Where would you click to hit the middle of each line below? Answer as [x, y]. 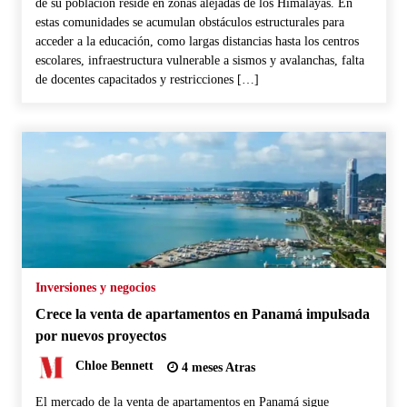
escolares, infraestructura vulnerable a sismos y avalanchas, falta [199, 60]
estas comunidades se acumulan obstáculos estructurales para [189, 22]
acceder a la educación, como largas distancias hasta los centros [197, 41]
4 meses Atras [216, 367]
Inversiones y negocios [95, 287]
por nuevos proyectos [100, 335]
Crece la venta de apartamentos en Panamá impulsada [202, 313]
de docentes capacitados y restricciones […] [147, 79]
